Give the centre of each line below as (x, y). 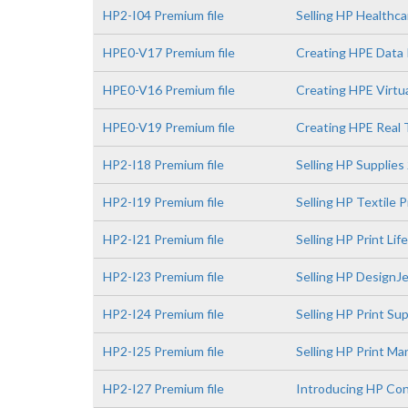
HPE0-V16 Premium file (169, 90)
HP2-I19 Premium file (163, 202)
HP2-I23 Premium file (163, 276)
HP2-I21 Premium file (163, 239)
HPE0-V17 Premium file (169, 52)
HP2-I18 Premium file (163, 164)
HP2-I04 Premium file (163, 15)
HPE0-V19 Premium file (169, 127)
